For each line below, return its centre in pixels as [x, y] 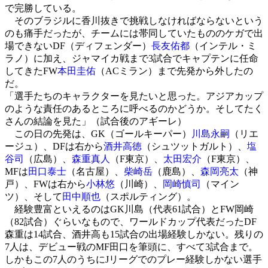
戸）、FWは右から [45, 184]
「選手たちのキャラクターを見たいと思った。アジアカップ [134, 96]
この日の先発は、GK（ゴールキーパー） [98, 133]
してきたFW [31, 71]
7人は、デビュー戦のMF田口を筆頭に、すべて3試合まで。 [131, 246]
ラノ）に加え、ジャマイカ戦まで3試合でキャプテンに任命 [132, 58]
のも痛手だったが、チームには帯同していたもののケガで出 [134, 33]
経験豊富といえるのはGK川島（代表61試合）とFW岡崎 [129, 209]
